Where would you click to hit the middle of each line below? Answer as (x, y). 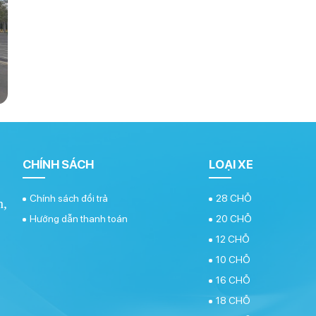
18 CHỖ (233, 300)
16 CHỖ (233, 280)
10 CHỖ (233, 259)
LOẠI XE (231, 164)
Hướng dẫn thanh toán (79, 218)
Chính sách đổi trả (69, 198)
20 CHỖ (234, 218)
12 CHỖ (233, 239)
